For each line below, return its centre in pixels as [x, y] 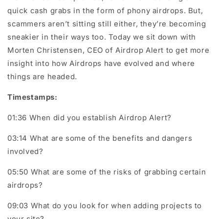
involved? [25, 151]
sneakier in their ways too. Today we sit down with [102, 37]
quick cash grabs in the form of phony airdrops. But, [105, 11]
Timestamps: [33, 97]
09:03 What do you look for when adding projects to [105, 206]
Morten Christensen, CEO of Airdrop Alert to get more [109, 50]
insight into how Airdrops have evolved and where [101, 63]
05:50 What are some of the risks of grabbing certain [107, 172]
